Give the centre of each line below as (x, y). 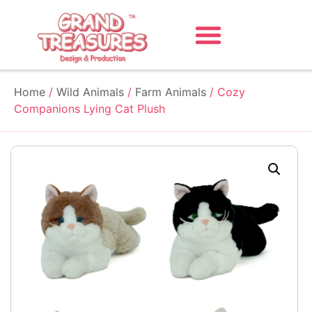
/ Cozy (226, 92)
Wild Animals (90, 92)
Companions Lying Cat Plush (89, 109)
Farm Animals (171, 92)
